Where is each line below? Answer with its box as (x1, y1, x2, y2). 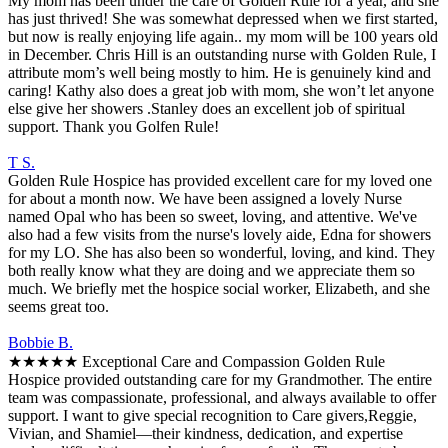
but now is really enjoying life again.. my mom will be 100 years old (8, 28, 438, 46)
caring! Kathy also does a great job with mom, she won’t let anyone (8, 82, 434, 100)
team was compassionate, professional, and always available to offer (8, 389, 436, 407)
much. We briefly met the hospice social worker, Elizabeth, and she (8, 280, 430, 298)
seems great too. (8, 298, 109, 316)
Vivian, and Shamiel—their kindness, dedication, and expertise (8, 425, 403, 443)
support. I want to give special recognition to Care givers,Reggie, (8, 407, 417, 425)
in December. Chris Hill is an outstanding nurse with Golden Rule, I (8, 46, 436, 64)
